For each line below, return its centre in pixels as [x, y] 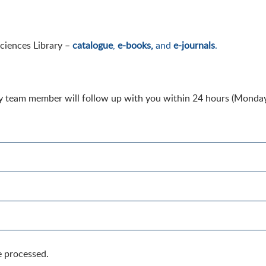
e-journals [194, 45]
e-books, [135, 45]
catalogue [93, 45]
